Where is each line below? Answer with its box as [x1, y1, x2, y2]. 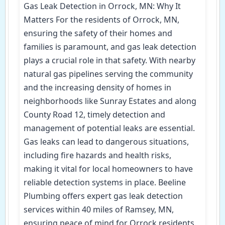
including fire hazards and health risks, [24, 149, 171, 161]
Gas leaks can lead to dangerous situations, [24, 136, 189, 147]
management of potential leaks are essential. [24, 122, 195, 134]
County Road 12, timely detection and [24, 108, 165, 120]
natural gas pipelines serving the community [24, 68, 193, 79]
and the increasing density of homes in [24, 81, 171, 93]
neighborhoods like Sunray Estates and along [24, 95, 196, 106]
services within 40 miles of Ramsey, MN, [24, 203, 174, 215]
